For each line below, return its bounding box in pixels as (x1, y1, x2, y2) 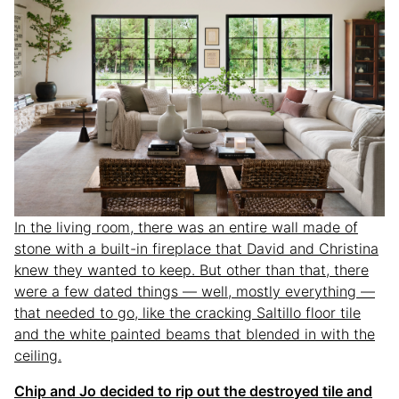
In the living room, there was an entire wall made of (14, 218, 358, 237)
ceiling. (14, 346, 61, 365)
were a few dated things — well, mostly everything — (14, 282, 375, 301)
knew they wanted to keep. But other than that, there (14, 261, 369, 280)
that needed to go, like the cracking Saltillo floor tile (14, 304, 361, 322)
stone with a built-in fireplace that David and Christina (14, 240, 379, 258)
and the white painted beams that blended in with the (14, 325, 375, 344)
